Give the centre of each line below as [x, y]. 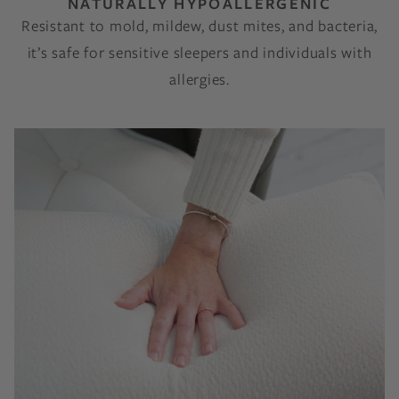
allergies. [199, 79]
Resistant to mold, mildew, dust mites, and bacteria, [199, 26]
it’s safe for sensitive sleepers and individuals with [199, 53]
